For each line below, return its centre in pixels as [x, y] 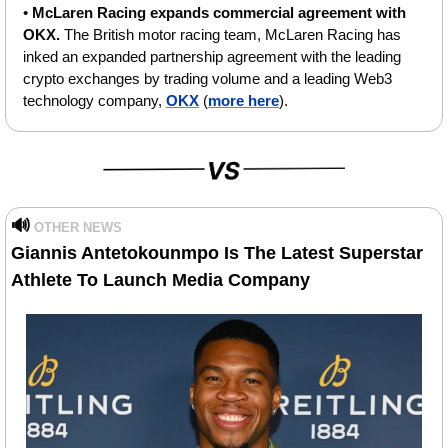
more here [243, 100]
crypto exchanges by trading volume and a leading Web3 [207, 78]
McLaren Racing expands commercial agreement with [219, 12]
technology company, [94, 100]
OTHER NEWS [78, 228]
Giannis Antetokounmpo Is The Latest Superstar [217, 253]
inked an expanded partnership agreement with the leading [212, 56]
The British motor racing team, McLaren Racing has [230, 34]
